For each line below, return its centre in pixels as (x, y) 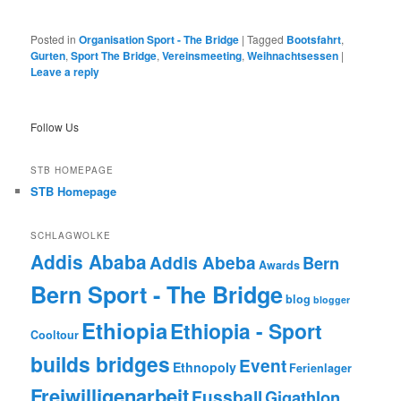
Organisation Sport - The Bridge (159, 40)
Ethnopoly (205, 367)
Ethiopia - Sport (247, 331)
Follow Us (55, 126)
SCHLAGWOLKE (71, 236)
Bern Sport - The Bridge (157, 295)
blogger (332, 300)
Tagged (266, 39)
